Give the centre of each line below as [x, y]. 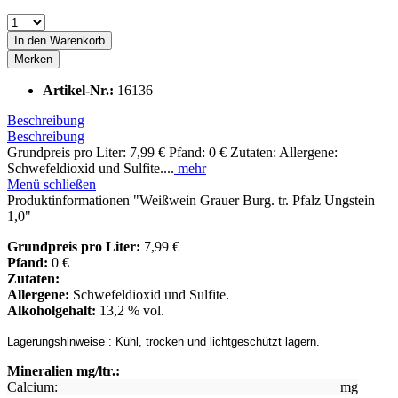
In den [30, 40]
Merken [33, 59]
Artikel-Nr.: [80, 90]
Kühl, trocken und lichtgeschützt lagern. [216, 341]
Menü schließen [52, 184]
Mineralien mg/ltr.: [64, 370]
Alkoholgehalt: [53, 310]
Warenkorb [77, 40]
